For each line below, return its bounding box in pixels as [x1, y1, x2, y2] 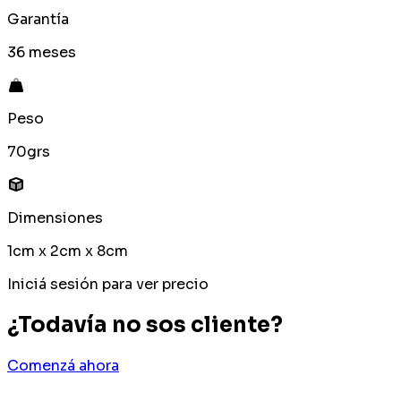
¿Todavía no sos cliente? [7, 311, 283, 339]
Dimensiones [7, 209, 103, 228]
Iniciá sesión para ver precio [7, 275, 209, 294]
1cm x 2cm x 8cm [7, 242, 128, 261]
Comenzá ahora [7, 356, 119, 376]
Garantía [7, 10, 69, 30]
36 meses [7, 43, 76, 63]
